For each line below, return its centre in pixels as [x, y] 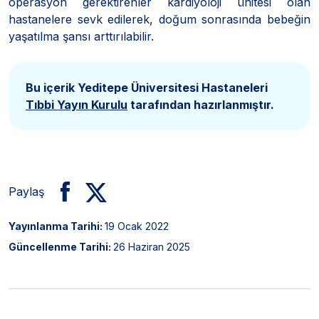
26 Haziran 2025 [152, 246]
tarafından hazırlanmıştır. [201, 104]
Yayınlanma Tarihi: [57, 226]
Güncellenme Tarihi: [61, 246]
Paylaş [26, 191]
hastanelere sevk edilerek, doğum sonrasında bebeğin [159, 19]
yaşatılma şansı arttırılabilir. [81, 36]
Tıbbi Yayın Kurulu [77, 104]
